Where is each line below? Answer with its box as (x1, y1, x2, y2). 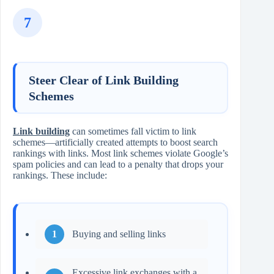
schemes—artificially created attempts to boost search (13, 137, 218, 148)
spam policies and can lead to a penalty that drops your (13, 159, 223, 170)
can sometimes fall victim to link (70, 126, 196, 137)
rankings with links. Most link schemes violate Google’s (13, 148, 228, 159)
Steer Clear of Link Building (29, 73, 179, 87)
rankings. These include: (13, 170, 107, 181)
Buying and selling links (72, 228, 166, 239)
